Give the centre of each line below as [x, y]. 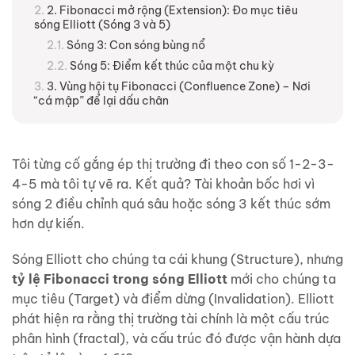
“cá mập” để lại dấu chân [101, 100]
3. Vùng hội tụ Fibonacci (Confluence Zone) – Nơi [179, 86]
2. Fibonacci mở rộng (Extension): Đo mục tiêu [172, 10]
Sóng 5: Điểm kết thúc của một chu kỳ [172, 65]
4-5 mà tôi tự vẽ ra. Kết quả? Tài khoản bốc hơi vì [163, 183]
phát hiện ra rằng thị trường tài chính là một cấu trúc [171, 319]
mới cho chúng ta [282, 279]
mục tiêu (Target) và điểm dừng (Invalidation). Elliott [173, 299]
